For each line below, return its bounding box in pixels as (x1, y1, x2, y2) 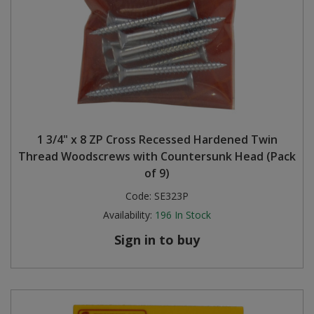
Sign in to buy (114, 231, 200, 248)
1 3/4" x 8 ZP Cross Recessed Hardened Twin (36, 131, 278, 147)
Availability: (103, 207, 152, 221)
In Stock (175, 207, 211, 221)
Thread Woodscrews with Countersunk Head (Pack (18, 148, 296, 164)
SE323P (154, 189, 189, 203)
